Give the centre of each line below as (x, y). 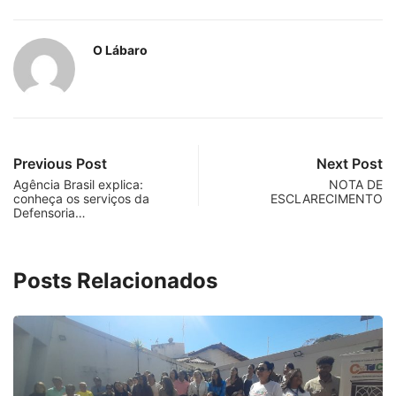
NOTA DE (356, 184)
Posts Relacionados (115, 280)
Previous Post (60, 163)
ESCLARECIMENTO (327, 198)
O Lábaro (120, 49)
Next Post (350, 163)
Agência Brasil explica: (78, 184)
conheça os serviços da (81, 198)
